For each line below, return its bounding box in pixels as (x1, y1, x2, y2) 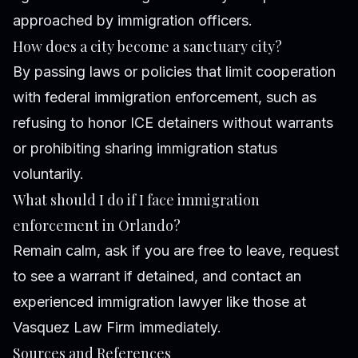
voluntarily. (13, 165, 84, 183)
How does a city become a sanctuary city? (13, 37, 282, 57)
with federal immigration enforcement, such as (13, 89, 316, 106)
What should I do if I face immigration (13, 190, 260, 210)
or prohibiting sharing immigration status (13, 140, 277, 157)
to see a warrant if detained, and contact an (13, 268, 301, 285)
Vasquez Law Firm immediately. (13, 319, 221, 336)
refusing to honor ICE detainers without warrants (13, 114, 333, 132)
